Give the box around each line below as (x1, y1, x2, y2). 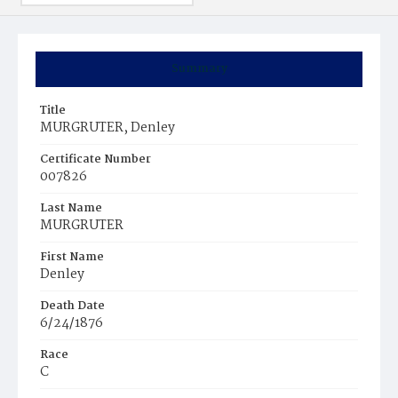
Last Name (40, 199, 102, 218)
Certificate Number (40, 150, 151, 169)
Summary (171, 60, 227, 78)
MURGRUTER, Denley (40, 117, 175, 139)
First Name (40, 248, 104, 267)
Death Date (40, 297, 105, 315)
